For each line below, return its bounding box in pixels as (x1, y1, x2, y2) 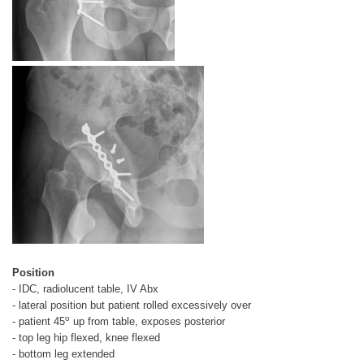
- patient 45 (12, 314, 65, 327)
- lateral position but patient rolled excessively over (12, 298, 251, 311)
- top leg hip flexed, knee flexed (12, 331, 160, 344)
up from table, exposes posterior (70, 314, 225, 327)
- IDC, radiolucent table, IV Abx (12, 282, 158, 295)
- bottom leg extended (12, 347, 115, 360)
